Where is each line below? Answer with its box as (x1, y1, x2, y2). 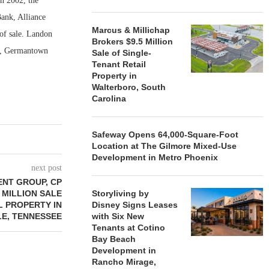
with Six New (92, 211, 145, 221)
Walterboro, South (92, 82, 166, 92)
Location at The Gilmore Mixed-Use (92, 141, 237, 151)
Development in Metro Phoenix (92, 153, 219, 162)
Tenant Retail (92, 59, 147, 69)
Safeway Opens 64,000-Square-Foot (92, 130, 239, 139)
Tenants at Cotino (92, 223, 166, 232)
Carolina (92, 94, 127, 103)
